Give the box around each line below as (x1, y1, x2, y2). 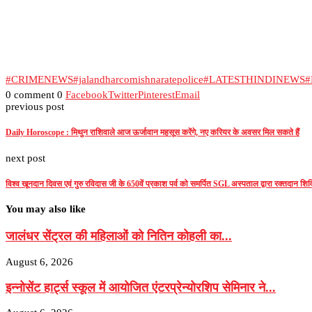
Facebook (65, 89, 108, 101)
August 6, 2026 (6, 256, 73, 267)
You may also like (6, 203, 86, 215)
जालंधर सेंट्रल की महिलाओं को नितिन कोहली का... (6, 229, 232, 244)
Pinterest (138, 89, 175, 101)
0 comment (6, 89, 54, 101)
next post (6, 152, 45, 164)
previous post (6, 101, 64, 113)
